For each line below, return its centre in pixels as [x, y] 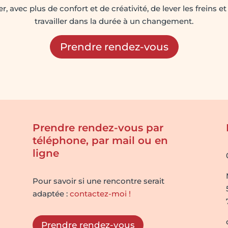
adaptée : [51, 194]
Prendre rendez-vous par [98, 127]
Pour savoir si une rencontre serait [98, 181]
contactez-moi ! [100, 194]
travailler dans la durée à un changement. [114, 21]
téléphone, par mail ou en [100, 140]
